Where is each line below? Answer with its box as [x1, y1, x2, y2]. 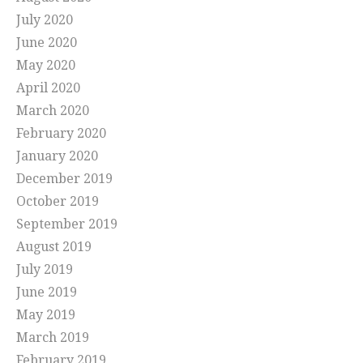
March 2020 [16, 103, 89, 119]
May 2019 [16, 307, 75, 323]
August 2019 [16, 239, 92, 255]
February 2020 [16, 126, 106, 142]
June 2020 [16, 35, 77, 51]
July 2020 [16, 12, 73, 28]
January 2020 [16, 148, 98, 164]
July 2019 [16, 262, 73, 278]
